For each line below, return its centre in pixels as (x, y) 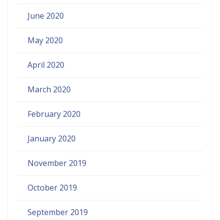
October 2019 (52, 187)
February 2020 (54, 114)
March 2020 (49, 89)
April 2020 (46, 65)
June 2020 (46, 15)
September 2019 (58, 212)
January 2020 (52, 138)
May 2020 (45, 40)
